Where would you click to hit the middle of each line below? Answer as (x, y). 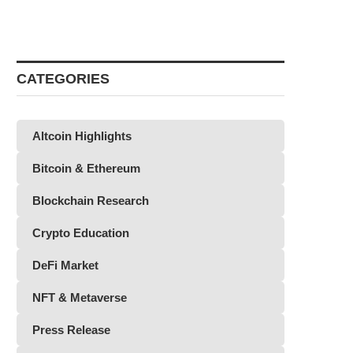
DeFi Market (65, 265)
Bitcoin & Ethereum (86, 168)
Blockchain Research (91, 201)
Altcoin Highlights (82, 136)
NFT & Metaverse (80, 297)
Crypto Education (81, 233)
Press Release (71, 330)
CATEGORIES (63, 79)
